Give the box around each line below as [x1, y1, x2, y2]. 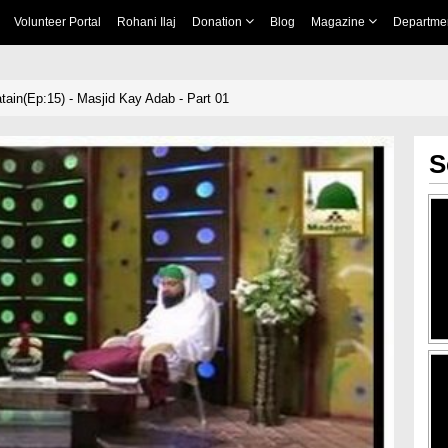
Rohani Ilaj [116, 15, 176, 29]
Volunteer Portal [13, 15, 101, 29]
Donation [191, 15, 245, 29]
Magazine [310, 15, 368, 29]
